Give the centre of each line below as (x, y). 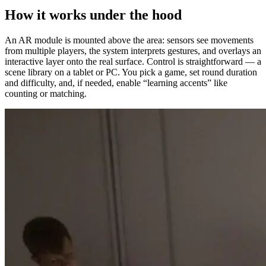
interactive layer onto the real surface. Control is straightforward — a (133, 61)
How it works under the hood (93, 15)
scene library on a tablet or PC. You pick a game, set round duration (131, 72)
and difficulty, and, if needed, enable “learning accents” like (116, 83)
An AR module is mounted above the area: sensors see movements (129, 40)
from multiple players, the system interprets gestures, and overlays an (133, 50)
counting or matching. (46, 93)
